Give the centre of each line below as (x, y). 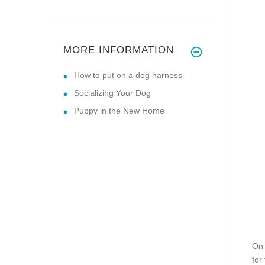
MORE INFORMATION (119, 50)
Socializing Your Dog (112, 93)
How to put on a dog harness (128, 75)
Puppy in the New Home (119, 110)
